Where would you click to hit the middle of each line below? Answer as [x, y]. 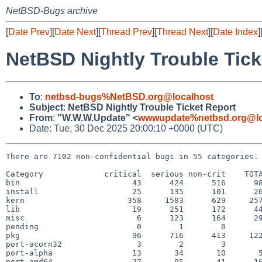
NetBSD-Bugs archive [52, 11]
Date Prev [29, 32]
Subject [46, 107]
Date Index [235, 32]
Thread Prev [126, 32]
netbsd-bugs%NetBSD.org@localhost [129, 96]
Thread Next [182, 32]
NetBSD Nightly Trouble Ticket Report [152, 107]
